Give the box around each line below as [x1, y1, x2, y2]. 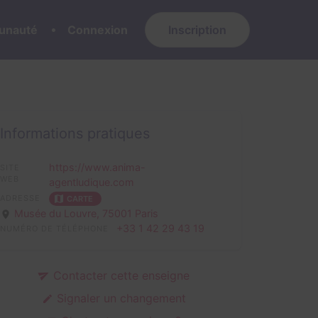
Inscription [168, 23, 226, 37]
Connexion [67, 23, 128, 37]
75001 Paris [102, 207, 159, 219]
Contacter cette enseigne [49, 268, 190, 283]
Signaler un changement [53, 290, 186, 305]
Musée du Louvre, [14, 207, 103, 219]
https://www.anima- [48, 161, 146, 173]
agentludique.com [48, 176, 134, 188]
